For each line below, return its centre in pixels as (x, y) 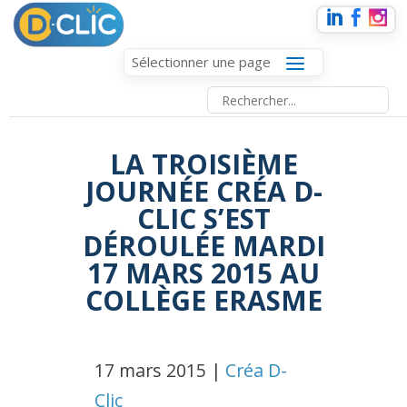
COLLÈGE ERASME (203, 300)
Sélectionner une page (202, 62)
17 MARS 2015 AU (203, 273)
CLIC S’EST (203, 218)
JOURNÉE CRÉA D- (203, 191)
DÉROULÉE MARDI (203, 246)
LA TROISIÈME (203, 164)
